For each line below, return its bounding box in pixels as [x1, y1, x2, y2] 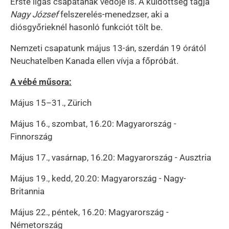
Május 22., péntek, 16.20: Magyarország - [10, 207, 169, 217]
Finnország [10, 131, 53, 142]
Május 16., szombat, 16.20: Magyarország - [10, 118, 176, 129]
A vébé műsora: [10, 76, 72, 87]
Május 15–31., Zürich [10, 97, 91, 108]
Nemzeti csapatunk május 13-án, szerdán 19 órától [10, 42, 206, 53]
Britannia [10, 186, 44, 196]
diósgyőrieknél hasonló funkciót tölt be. [10, 21, 163, 32]
